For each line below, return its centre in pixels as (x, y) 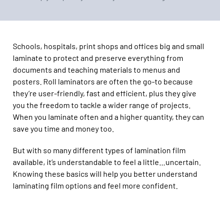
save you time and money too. (63, 128)
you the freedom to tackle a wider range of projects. (102, 105)
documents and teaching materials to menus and (96, 69)
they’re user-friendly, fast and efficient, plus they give (105, 93)
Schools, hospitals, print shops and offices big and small (109, 46)
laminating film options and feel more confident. (95, 185)
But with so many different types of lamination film (99, 150)
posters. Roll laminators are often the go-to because (103, 81)
